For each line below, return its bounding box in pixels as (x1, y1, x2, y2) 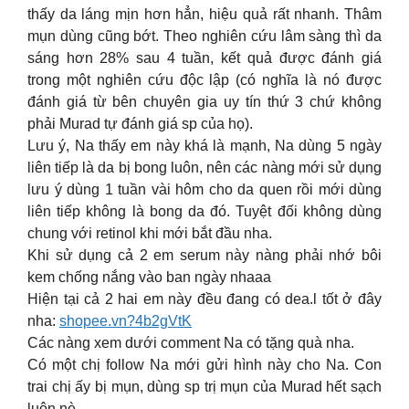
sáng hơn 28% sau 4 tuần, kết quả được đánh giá (27, 50, 382, 66)
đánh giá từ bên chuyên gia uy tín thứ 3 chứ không (27, 94, 382, 110)
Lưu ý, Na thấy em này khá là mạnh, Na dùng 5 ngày (27, 138, 382, 153)
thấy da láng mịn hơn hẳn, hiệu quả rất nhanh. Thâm (27, 6, 382, 22)
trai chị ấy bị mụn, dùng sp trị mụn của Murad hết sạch (27, 379, 382, 394)
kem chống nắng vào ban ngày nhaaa (27, 269, 271, 285)
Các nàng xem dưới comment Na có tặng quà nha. (27, 335, 354, 351)
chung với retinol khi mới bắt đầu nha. (27, 225, 272, 241)
